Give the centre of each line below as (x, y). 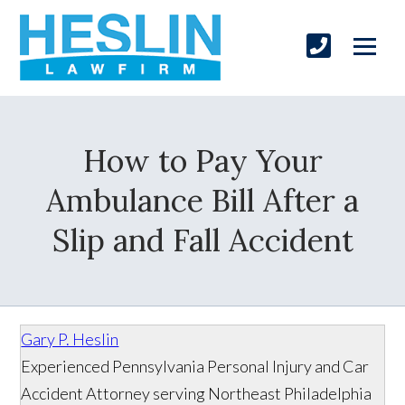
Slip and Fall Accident (202, 240)
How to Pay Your (202, 160)
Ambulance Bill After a (202, 200)
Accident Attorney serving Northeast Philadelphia (197, 393)
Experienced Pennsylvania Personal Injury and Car (195, 366)
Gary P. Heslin (70, 339)
